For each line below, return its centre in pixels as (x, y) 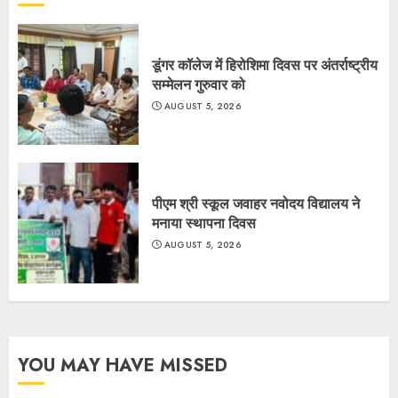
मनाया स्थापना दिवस (204, 223)
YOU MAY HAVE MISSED (123, 366)
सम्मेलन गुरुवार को (199, 84)
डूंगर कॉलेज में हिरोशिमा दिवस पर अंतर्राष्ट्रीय (265, 65)
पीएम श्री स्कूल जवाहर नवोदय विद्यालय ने (256, 203)
